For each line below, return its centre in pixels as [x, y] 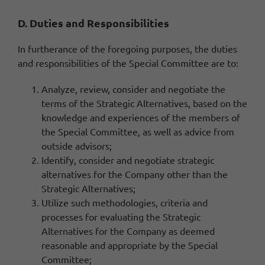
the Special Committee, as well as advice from [138, 131]
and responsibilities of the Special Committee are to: [128, 62]
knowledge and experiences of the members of [141, 117]
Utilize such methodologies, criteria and [125, 202]
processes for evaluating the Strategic [121, 216]
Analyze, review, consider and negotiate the [133, 88]
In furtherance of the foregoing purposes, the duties [127, 48]
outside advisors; [77, 145]
